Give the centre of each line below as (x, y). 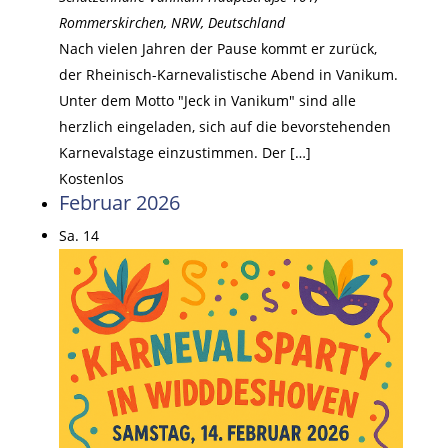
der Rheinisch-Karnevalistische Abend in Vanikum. (228, 74)
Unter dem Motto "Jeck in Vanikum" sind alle (207, 100)
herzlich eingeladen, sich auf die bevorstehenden (224, 126)
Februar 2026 (119, 202)
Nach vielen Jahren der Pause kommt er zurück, (217, 48)
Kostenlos (91, 178)
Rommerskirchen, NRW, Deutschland (171, 22)
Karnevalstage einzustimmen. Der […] (184, 152)
